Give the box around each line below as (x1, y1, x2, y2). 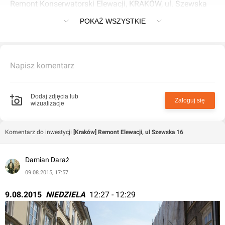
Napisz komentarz (10, 61, 74, 71)
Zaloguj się (175, 97, 205, 104)
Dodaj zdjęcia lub (31, 93, 78, 100)
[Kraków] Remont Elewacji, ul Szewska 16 (73, 129, 183, 136)
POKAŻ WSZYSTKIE (79, 17, 146, 26)
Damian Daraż (25, 156, 69, 164)
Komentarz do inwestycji (5, 129, 72, 136)
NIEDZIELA (46, 190, 87, 200)
